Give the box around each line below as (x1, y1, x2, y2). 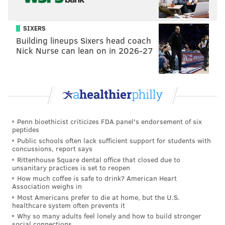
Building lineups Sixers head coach (16, 35, 151, 47)
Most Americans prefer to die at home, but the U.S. (17, 192, 180, 202)
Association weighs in (12, 181, 82, 191)
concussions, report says (12, 144, 92, 154)
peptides (12, 125, 39, 135)
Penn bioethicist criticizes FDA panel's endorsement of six (17, 117, 202, 127)
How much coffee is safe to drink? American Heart (17, 173, 177, 183)
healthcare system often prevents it (12, 200, 125, 210)
